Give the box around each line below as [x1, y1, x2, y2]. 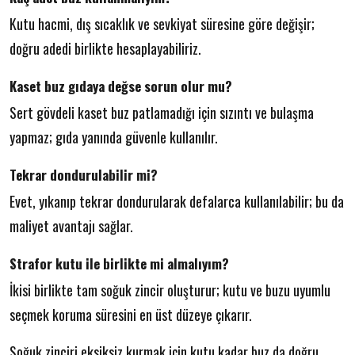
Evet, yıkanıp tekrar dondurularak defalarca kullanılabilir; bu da [10, 190, 344, 212]
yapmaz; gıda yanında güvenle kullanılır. [10, 126, 218, 147]
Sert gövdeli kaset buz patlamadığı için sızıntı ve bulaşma [10, 101, 314, 123]
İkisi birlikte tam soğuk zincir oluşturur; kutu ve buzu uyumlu [10, 279, 330, 300]
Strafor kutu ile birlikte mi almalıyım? [10, 253, 229, 273]
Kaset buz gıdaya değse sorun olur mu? [10, 75, 232, 96]
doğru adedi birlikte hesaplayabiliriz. [10, 37, 201, 59]
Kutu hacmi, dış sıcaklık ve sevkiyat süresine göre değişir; [10, 13, 315, 34]
